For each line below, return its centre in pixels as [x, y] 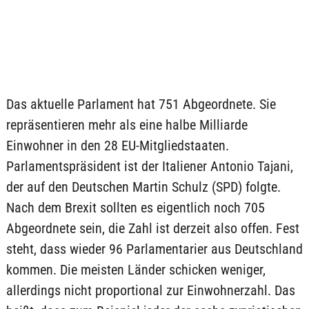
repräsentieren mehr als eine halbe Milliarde [127, 125]
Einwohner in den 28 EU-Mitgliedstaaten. [117, 146]
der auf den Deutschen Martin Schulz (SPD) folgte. [143, 187]
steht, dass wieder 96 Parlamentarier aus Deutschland [154, 249]
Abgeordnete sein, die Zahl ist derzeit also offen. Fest [152, 228]
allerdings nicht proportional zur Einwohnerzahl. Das [150, 290]
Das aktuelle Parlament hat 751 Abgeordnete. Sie [141, 104]
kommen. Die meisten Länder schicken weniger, [136, 270]
